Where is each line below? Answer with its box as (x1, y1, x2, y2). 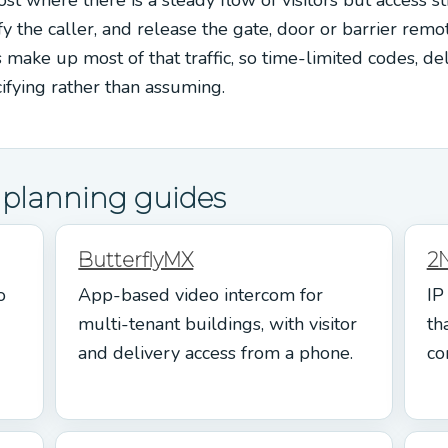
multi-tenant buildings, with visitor (78, 311, 358, 336)
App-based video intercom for (78, 282, 324, 307)
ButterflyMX (78, 247, 194, 272)
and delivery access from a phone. (78, 340, 354, 365)
